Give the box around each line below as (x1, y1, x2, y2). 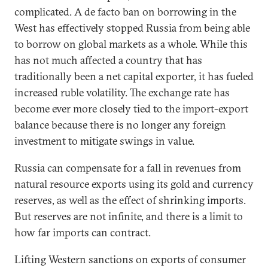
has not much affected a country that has (14, 53, 202, 67)
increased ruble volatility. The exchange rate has (14, 86, 230, 99)
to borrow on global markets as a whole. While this (14, 37, 248, 51)
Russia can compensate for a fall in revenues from (14, 161, 241, 175)
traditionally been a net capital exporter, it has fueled (14, 69, 254, 83)
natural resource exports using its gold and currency (14, 177, 254, 191)
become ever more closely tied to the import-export (14, 102, 248, 115)
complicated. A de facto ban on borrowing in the (14, 5, 236, 19)
